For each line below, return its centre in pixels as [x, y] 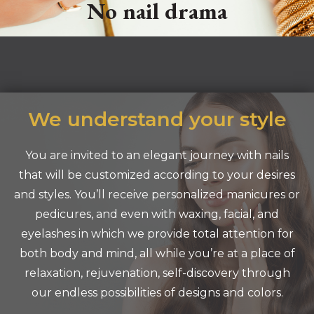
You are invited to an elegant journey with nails [157, 155]
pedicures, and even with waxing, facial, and [157, 214]
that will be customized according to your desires [157, 175]
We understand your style [157, 119]
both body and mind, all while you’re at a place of [157, 253]
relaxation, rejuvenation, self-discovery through [157, 273]
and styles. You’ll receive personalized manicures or [157, 194]
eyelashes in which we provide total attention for [157, 234]
